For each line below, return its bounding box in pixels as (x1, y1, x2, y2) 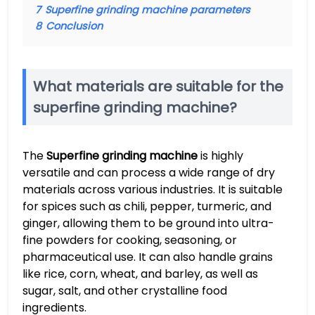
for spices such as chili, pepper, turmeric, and (22, 198, 271, 214)
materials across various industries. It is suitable (22, 181, 283, 198)
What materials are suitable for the (33, 77, 283, 96)
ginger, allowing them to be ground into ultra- (22, 215, 274, 231)
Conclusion (46, 19, 103, 33)
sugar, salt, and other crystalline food (22, 283, 227, 299)
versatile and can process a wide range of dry (22, 165, 275, 181)
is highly (198, 148, 243, 164)
